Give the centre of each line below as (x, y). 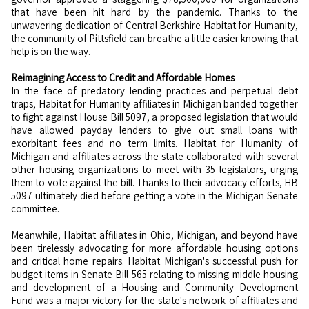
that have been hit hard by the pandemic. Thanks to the (154, 12)
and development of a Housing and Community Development (154, 287)
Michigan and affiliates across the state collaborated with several (154, 156)
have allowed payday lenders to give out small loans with (154, 130)
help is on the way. (51, 51)
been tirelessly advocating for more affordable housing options (154, 248)
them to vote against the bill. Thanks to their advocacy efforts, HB (154, 182)
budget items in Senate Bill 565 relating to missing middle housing (154, 274)
